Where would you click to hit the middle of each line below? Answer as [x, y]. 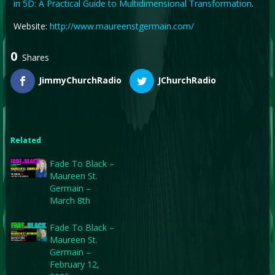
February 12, [74, 264]
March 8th [70, 200]
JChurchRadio [187, 80]
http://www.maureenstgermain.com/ [122, 26]
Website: [31, 26]
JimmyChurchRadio [80, 80]
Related [26, 140]
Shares [36, 57]
